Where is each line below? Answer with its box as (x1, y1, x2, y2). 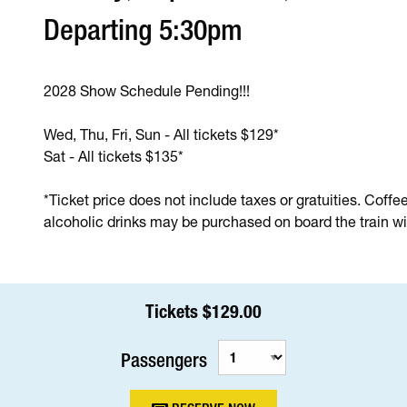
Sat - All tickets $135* (44, 147, 184, 165)
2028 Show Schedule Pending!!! (44, 82, 251, 100)
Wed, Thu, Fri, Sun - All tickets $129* (44, 125, 280, 144)
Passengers (121, 348, 207, 372)
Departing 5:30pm (44, 12, 243, 47)
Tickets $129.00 (145, 300, 262, 323)
